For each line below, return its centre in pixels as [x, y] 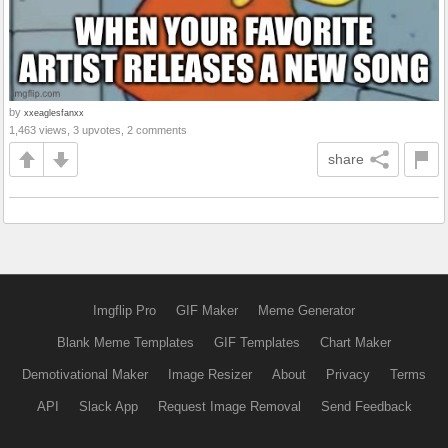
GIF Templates [257, 342]
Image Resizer [210, 374]
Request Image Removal [229, 406]
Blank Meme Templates [125, 342]
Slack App [108, 406]
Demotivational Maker [85, 374]
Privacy [348, 374]
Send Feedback [366, 406]
